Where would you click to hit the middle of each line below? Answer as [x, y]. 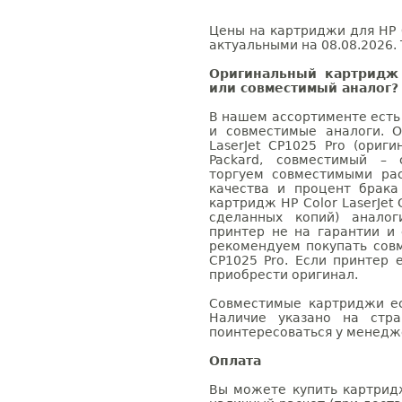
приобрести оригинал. [284, 275]
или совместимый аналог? [304, 88]
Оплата [235, 361]
